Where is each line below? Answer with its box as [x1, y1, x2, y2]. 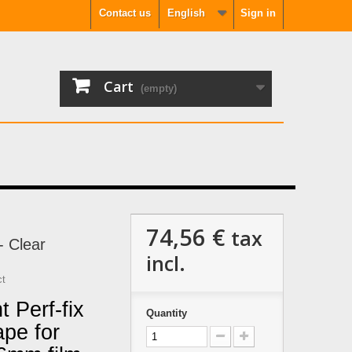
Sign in [240, 7, 276, 19]
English [167, 7, 205, 19]
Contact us [99, 7, 151, 19]
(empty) [141, 82, 177, 94]
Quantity [145, 307, 187, 319]
